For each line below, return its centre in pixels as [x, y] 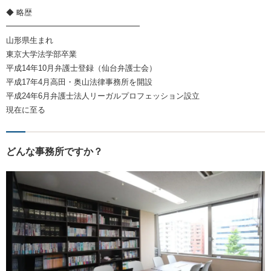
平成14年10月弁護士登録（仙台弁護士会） [81, 68]
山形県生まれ [30, 40]
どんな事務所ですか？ [54, 152]
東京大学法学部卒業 [41, 54]
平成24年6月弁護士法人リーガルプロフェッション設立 [103, 96]
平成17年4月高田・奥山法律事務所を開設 [79, 82]
